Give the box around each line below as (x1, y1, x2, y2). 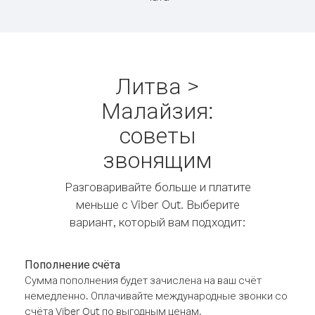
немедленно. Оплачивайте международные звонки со (25, 289, 288, 302)
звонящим (103, 145, 212, 174)
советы (119, 120, 196, 149)
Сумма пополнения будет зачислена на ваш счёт (25, 274, 262, 287)
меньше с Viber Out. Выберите (75, 197, 240, 212)
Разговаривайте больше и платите (64, 179, 251, 194)
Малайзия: (101, 96, 214, 124)
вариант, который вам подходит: (70, 214, 245, 229)
